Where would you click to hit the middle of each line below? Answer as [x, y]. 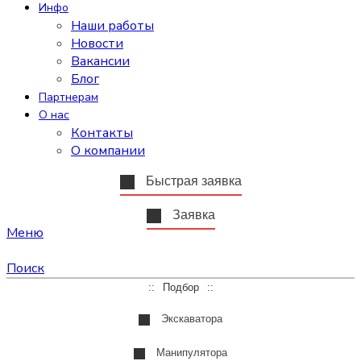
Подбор [180, 287]
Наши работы [112, 26]
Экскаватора [190, 319]
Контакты [102, 133]
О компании [108, 151]
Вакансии [100, 61]
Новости [97, 44]
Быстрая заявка [192, 181]
